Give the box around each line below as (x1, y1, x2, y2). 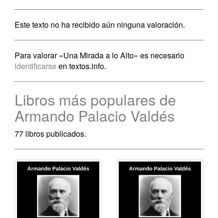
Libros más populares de (15, 89, 176, 110)
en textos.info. (56, 60, 106, 72)
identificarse (15, 60, 56, 72)
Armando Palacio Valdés (15, 105, 175, 126)
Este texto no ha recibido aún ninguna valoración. (15, 19, 185, 30)
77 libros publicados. (15, 128, 86, 139)
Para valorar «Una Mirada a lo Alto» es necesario (15, 50, 184, 61)
